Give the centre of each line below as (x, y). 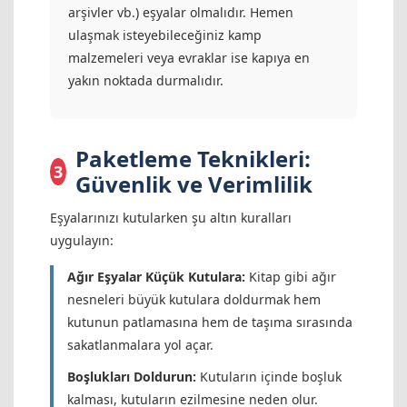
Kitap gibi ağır (291, 277)
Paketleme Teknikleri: (193, 159)
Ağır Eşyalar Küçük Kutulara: (156, 277)
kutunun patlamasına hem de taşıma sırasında (210, 323)
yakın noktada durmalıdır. (146, 81)
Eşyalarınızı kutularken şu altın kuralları (171, 218)
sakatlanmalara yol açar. (140, 345)
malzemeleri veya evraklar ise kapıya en (189, 58)
